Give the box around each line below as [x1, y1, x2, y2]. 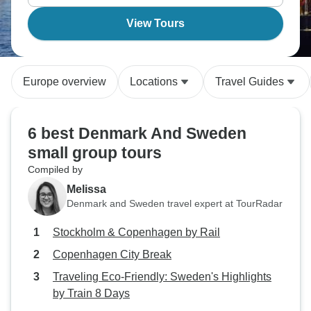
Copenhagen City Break [53, 249, 171, 260]
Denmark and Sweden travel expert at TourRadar [67, 197, 283, 209]
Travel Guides [215, 76, 284, 87]
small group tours [28, 144, 162, 162]
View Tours [126, 17, 185, 29]
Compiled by [28, 164, 83, 175]
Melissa [67, 183, 106, 195]
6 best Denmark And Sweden [28, 124, 246, 142]
